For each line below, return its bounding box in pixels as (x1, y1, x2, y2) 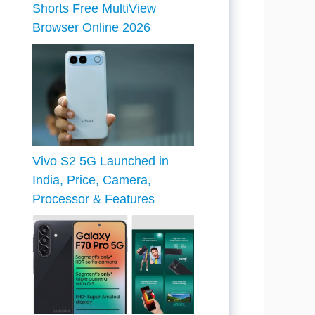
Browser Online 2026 (32, 20, 150, 34)
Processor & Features (32, 192, 155, 207)
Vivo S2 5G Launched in (32, 154, 169, 169)
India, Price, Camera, (32, 173, 151, 188)
